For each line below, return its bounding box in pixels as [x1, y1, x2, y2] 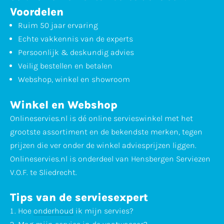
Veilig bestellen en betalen [18, 61, 112, 71]
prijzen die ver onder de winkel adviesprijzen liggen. [10, 140, 196, 150]
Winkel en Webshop [10, 98, 117, 111]
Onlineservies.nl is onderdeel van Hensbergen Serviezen [10, 153, 210, 163]
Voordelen [10, 5, 63, 19]
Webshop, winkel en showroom [18, 74, 130, 84]
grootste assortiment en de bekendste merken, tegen [10, 126, 202, 136]
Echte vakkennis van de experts [18, 34, 133, 44]
